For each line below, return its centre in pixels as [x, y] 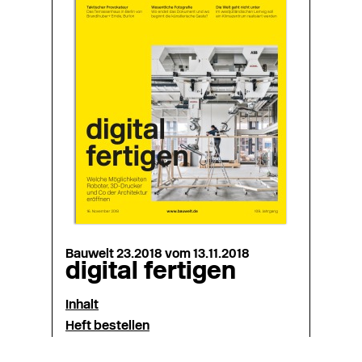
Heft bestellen [107, 326]
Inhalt [82, 305]
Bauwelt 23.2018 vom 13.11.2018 [158, 255]
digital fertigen [151, 273]
